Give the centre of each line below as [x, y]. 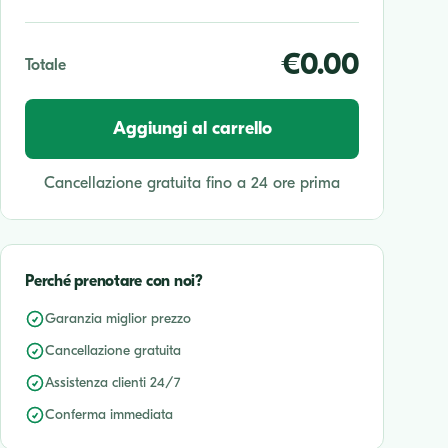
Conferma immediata [109, 414]
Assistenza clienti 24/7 [112, 382]
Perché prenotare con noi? [114, 281]
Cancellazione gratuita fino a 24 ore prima [192, 183]
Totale [45, 65]
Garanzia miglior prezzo [118, 318]
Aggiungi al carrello [192, 128]
